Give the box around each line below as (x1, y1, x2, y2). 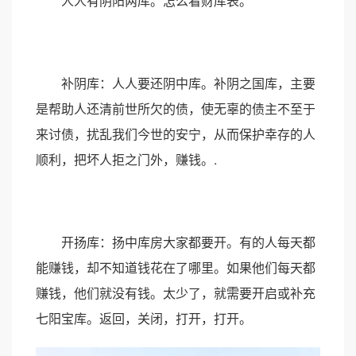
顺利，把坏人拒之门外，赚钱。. (36, 150, 217, 168)
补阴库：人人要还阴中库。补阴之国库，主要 (36, 74, 315, 92)
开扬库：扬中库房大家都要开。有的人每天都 (36, 233, 315, 251)
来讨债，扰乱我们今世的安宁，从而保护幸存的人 (36, 125, 315, 143)
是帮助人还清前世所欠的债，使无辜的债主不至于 (36, 99, 315, 118)
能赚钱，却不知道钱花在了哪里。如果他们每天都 (36, 258, 315, 277)
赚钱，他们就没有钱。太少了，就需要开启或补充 (36, 284, 315, 302)
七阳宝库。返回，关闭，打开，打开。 (36, 309, 252, 327)
